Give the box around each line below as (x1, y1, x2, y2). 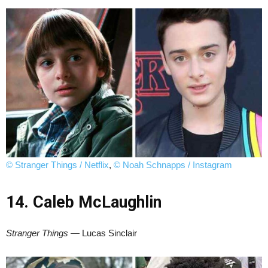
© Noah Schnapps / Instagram (114, 159, 232, 170)
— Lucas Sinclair (68, 227, 137, 238)
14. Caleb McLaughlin (6, 192, 162, 212)
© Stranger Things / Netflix (6, 159, 109, 170)
